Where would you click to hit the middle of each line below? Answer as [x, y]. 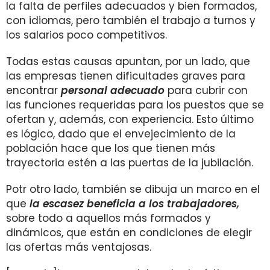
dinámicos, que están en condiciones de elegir [129, 233]
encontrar [33, 90]
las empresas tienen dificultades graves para [126, 76]
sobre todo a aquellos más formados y [108, 218]
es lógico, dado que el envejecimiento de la [121, 134]
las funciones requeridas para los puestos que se [135, 105]
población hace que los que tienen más [111, 148]
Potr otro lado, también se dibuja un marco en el [133, 189]
